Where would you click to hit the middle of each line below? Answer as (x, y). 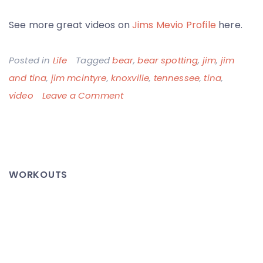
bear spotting (168, 60)
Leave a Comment (83, 95)
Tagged (94, 60)
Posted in (31, 60)
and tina (28, 78)
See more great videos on (71, 25)
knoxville (130, 78)
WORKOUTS (38, 175)
